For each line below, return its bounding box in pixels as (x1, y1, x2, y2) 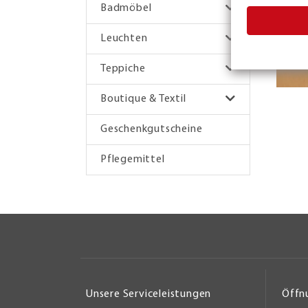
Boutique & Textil (100, 93, 186, 104)
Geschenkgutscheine (100, 123, 203, 135)
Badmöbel (100, 2, 152, 14)
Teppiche (100, 63, 146, 74)
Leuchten (100, 32, 148, 44)
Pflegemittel (100, 153, 165, 165)
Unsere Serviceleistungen (86, 289, 212, 300)
